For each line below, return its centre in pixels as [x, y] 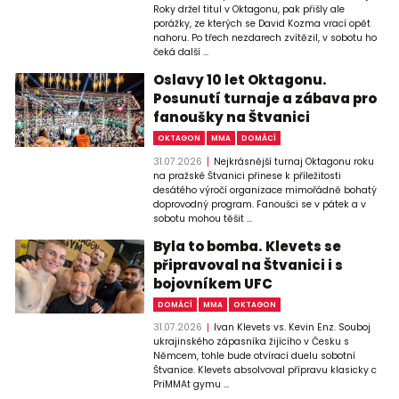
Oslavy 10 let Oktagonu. [240, 79]
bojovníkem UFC [213, 283]
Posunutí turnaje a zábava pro [265, 98]
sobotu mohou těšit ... [203, 218]
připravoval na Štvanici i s [248, 265]
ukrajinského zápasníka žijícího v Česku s [252, 342]
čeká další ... [181, 52]
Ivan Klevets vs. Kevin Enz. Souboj [292, 328]
